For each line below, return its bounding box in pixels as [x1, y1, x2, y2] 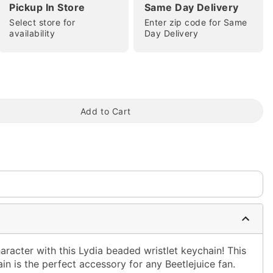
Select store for [9, 17, 75, 27]
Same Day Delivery [144, 1, 239, 13]
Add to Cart [80, 105, 131, 116]
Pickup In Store [9, 1, 85, 13]
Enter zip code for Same [144, 17, 247, 27]
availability [9, 28, 55, 38]
